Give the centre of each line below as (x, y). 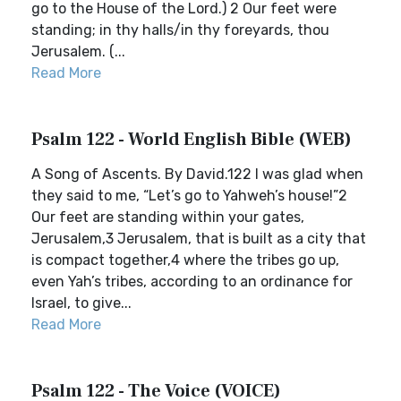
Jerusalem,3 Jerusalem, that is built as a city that (199, 239)
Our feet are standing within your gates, (168, 217)
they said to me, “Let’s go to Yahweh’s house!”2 (189, 196)
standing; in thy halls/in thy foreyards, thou (180, 30)
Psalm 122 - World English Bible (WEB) (192, 140)
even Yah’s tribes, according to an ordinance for (192, 282)
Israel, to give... (81, 303)
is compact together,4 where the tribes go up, (185, 260)
